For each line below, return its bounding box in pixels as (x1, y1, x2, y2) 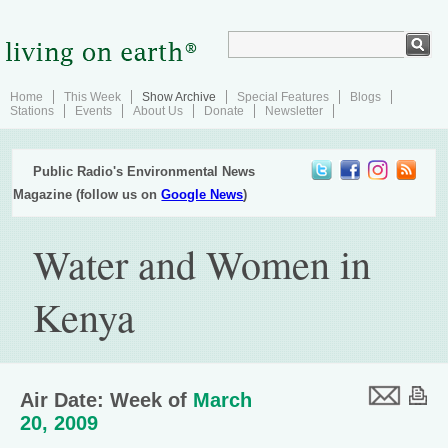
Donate (204, 104, 244, 118)
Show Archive (142, 90, 216, 104)
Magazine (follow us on (13, 187, 162, 202)
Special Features (237, 90, 329, 104)
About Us (133, 104, 183, 118)
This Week (64, 90, 121, 104)
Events (75, 104, 112, 118)
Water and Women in (33, 237, 372, 290)
